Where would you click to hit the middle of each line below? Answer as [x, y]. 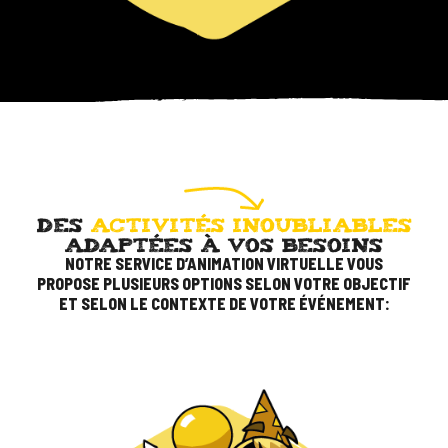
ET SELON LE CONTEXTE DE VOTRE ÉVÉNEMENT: [224, 304]
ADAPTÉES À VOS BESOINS [224, 244]
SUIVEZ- [50, 115]
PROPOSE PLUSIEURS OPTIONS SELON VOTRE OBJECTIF [224, 284]
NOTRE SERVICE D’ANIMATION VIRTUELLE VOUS [224, 264]
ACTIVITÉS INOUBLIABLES [251, 224]
